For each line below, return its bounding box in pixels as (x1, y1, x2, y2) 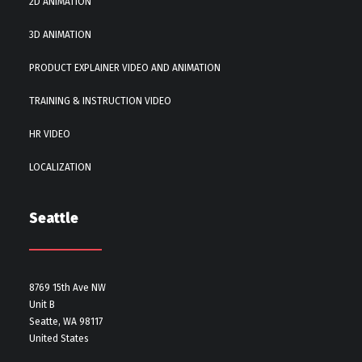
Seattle (29, 210, 78, 227)
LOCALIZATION (29, 162, 91, 173)
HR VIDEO (29, 128, 70, 140)
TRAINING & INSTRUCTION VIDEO (29, 95, 171, 107)
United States (29, 333, 89, 344)
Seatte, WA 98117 (29, 316, 103, 327)
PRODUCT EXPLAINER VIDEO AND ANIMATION (29, 62, 221, 74)
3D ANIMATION (29, 29, 91, 40)
